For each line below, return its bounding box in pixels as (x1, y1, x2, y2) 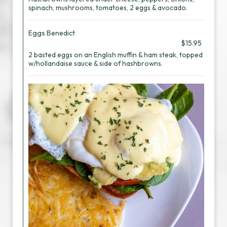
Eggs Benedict (28, 28, 75, 37)
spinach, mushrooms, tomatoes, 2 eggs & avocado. (28, 3, 187, 12)
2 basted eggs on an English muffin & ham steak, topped (28, 50, 203, 59)
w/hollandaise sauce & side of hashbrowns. (28, 59, 163, 68)
